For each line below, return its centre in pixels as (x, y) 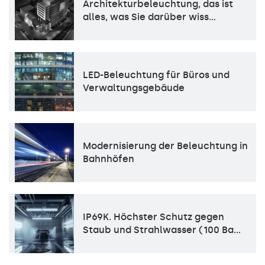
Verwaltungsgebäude (134, 88)
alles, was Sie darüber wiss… (149, 17)
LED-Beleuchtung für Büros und (156, 75)
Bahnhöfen (109, 159)
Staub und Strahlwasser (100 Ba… (162, 230)
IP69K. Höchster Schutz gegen (153, 217)
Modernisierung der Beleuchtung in (165, 146)
